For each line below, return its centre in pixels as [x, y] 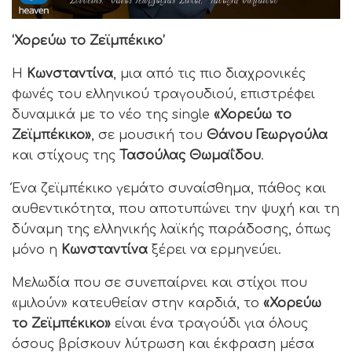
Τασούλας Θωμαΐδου [190, 155]
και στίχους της [66, 155]
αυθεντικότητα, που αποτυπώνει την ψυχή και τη [176, 209]
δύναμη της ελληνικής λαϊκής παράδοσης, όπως [171, 229]
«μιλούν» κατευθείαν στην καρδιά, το [137, 303]
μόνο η [37, 249]
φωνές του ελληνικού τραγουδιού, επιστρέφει [163, 94]
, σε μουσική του [149, 135]
